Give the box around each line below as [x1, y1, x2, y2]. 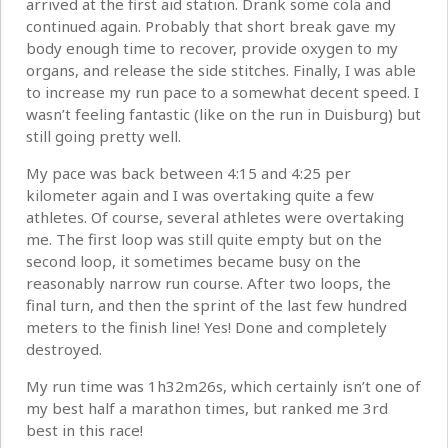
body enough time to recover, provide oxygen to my [26, 38, 398, 59]
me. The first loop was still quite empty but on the [26, 229, 382, 250]
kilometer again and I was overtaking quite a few [26, 185, 374, 206]
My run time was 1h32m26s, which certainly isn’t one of [26, 376, 421, 397]
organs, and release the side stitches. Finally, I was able [26, 60, 416, 81]
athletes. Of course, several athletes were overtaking [26, 207, 404, 228]
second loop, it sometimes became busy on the [26, 251, 361, 272]
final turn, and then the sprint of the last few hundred [26, 295, 407, 316]
